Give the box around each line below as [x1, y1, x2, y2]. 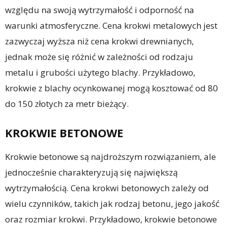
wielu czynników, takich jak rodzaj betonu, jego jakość [5, 198, 219, 209]
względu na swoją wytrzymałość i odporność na [5, 4, 194, 16]
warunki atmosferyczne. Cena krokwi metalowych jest [5, 20, 217, 31]
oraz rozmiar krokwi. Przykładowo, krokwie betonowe [5, 213, 217, 225]
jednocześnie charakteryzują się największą [5, 166, 178, 178]
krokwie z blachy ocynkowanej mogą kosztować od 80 [5, 82, 218, 94]
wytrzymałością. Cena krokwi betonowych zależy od [5, 182, 209, 194]
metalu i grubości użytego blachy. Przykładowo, [5, 67, 195, 78]
